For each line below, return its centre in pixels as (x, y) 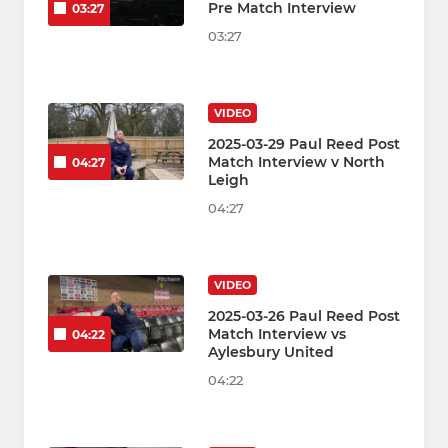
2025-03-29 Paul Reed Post (304, 144)
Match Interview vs (277, 334)
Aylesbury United (271, 352)
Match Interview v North (296, 162)
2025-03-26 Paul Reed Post (304, 316)
